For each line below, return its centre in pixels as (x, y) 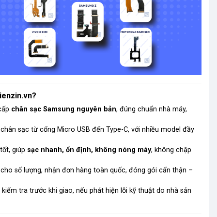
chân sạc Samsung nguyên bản (64, 109)
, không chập (171, 150)
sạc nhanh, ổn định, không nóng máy (89, 150)
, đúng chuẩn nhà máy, (152, 109)
